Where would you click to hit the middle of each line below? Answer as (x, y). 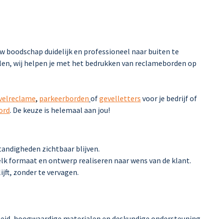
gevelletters (120, 98)
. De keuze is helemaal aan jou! (60, 110)
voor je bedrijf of (170, 98)
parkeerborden (64, 98)
